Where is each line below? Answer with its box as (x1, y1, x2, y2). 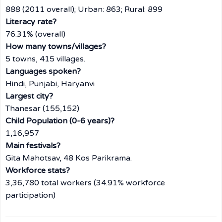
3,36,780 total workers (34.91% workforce (5, 178, 165, 188)
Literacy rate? (5, 17, 56, 27)
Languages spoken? (5, 66, 81, 76)
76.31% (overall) (5, 29, 65, 39)
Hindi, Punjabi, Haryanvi (5, 79, 95, 89)
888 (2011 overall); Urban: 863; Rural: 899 (5, 4, 163, 14)
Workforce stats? (5, 166, 70, 175)
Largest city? (5, 91, 53, 101)
